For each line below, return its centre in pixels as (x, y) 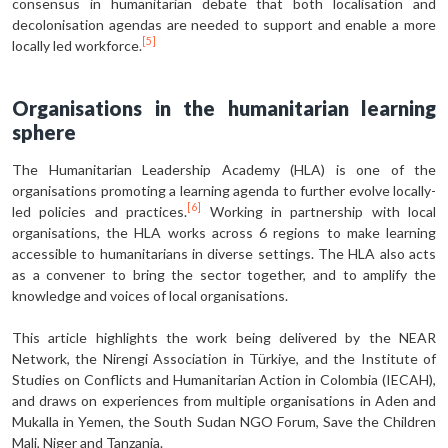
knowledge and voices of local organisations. (150, 295)
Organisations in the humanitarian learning (224, 107)
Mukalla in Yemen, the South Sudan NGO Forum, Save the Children (224, 421)
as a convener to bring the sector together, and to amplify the (224, 274)
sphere (44, 131)
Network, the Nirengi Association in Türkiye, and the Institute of (224, 358)
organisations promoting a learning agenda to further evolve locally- (224, 190)
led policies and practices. (100, 211)
